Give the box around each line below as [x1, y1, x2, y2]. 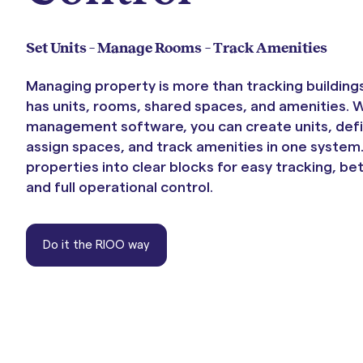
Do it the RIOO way [43, 239, 150, 251]
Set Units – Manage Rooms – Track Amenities [26, 40, 327, 56]
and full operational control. [26, 180, 213, 194]
